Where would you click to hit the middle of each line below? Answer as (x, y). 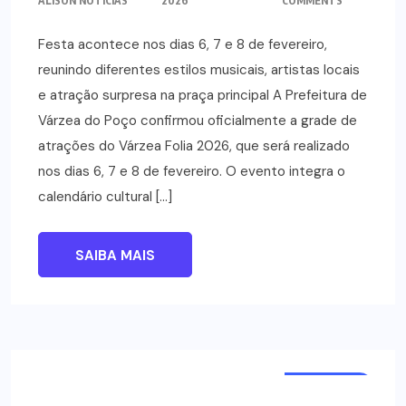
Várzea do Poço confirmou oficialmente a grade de (198, 121)
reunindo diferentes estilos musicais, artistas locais (199, 70)
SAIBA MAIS (115, 256)
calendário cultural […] (105, 197)
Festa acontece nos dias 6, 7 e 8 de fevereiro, (183, 45)
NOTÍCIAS (329, 386)
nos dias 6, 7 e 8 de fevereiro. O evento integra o (192, 172)
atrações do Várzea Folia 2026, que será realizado (194, 146)
